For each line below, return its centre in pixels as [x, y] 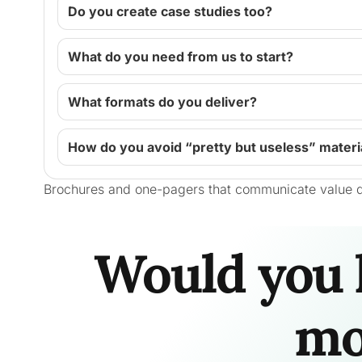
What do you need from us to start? [180, 57]
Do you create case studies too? [170, 11]
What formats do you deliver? [162, 102]
